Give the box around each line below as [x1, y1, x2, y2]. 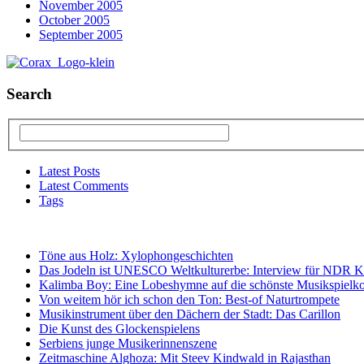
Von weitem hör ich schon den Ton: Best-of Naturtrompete [39, 292, 340, 307]
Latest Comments [39, 179, 128, 193]
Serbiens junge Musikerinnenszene [39, 336, 217, 351]
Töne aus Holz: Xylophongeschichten [39, 249, 233, 263]
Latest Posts [39, 164, 100, 179]
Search [6, 85, 52, 103]
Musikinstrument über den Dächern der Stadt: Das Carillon [39, 307, 340, 322]
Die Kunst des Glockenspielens [39, 322, 200, 336]
